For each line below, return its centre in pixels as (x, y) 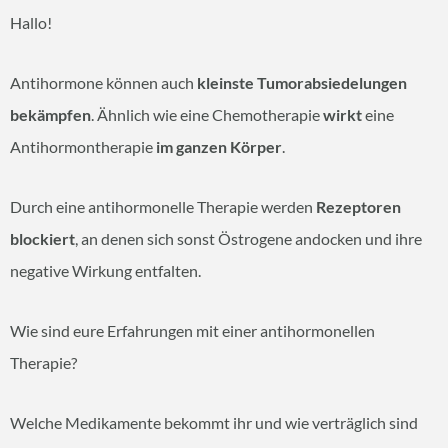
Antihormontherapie (83, 146)
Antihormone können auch (103, 82)
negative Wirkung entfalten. (105, 270)
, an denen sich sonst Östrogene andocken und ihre (248, 238)
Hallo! (31, 22)
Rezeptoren (358, 206)
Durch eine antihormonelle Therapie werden (163, 206)
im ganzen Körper (219, 146)
